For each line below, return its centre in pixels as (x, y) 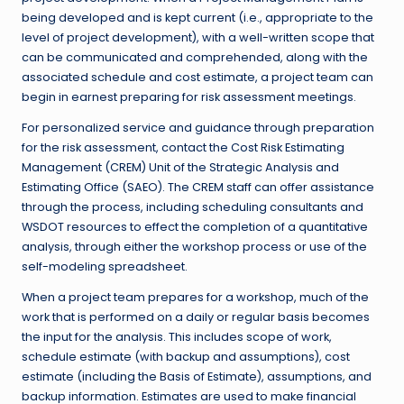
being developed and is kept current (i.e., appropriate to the (197, 17)
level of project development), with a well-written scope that (198, 37)
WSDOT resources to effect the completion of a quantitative (195, 226)
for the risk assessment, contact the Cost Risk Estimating (183, 147)
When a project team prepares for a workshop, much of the (195, 297)
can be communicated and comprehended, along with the (195, 57)
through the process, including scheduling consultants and (193, 207)
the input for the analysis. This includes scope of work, (177, 336)
